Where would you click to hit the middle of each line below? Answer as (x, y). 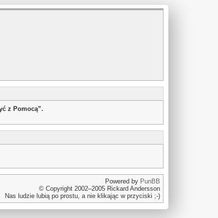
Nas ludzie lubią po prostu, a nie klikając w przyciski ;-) (82, 196)
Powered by (123, 181)
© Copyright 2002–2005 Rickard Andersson (100, 189)
